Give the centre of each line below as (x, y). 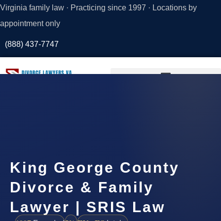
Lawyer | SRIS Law (88, 207)
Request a (55, 108)
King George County (95, 167)
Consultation (55, 119)
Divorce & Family (82, 187)
